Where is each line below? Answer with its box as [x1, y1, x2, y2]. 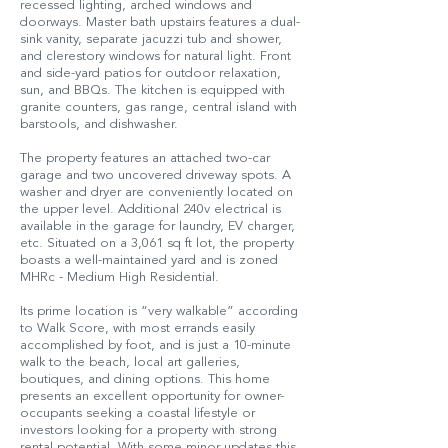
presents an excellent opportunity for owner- [20, 390, 284, 403]
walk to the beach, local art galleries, [20, 356, 240, 369]
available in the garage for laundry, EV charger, [20, 220, 295, 233]
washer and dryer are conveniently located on [20, 186, 293, 199]
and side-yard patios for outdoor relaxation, [20, 67, 281, 80]
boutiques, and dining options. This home [20, 373, 270, 386]
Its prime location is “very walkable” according [20, 305, 298, 318]
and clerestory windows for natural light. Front [20, 50, 291, 63]
